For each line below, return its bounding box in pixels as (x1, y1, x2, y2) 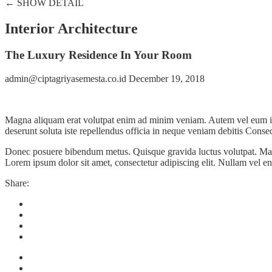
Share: (5, 178, 29, 189)
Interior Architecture (5, 20, 138, 36)
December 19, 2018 (129, 73, 205, 84)
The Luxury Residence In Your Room (5, 49, 192, 62)
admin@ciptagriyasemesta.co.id (5, 73, 129, 84)
